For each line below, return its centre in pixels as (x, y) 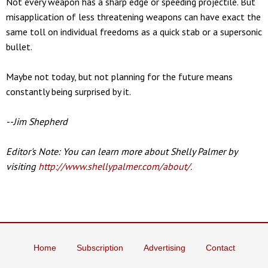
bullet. (19, 46)
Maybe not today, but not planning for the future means (119, 76)
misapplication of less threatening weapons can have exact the (133, 16)
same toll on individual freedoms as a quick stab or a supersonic (134, 31)
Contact (220, 248)
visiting (22, 166)
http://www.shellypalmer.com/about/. (115, 166)
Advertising (164, 248)
